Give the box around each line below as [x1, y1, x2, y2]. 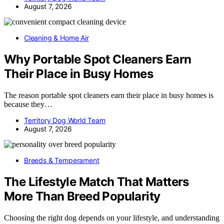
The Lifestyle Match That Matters [4, 174, 189, 189]
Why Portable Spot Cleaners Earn [4, 52, 191, 67]
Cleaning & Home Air [24, 33, 89, 42]
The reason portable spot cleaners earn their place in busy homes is [4, 91, 213, 100]
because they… [4, 100, 52, 109]
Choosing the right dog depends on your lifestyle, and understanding [4, 213, 219, 222]
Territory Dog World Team [24, 116, 105, 125]
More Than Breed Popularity [4, 188, 160, 203]
